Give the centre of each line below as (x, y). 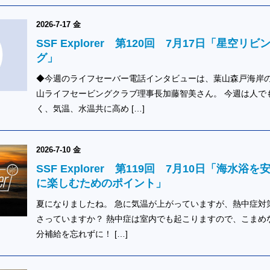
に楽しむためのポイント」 (101, 183)
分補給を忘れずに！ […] (82, 234)
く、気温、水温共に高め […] (90, 109)
